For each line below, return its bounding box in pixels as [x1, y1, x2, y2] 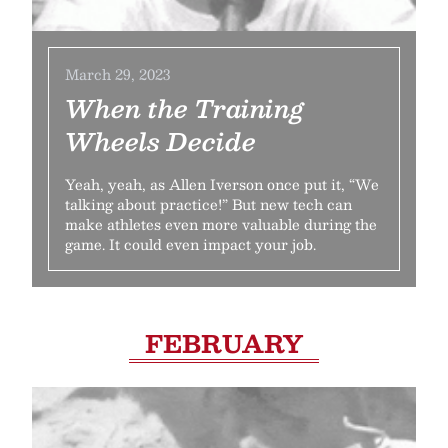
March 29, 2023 [65, 62, 170, 86]
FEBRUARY [145, 323, 303, 363]
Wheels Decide [65, 121, 256, 161]
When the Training [65, 88, 304, 128]
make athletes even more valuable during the [65, 212, 377, 236]
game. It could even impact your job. [65, 232, 316, 256]
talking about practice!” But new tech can [65, 192, 352, 216]
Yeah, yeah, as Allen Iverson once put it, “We [65, 172, 379, 196]
